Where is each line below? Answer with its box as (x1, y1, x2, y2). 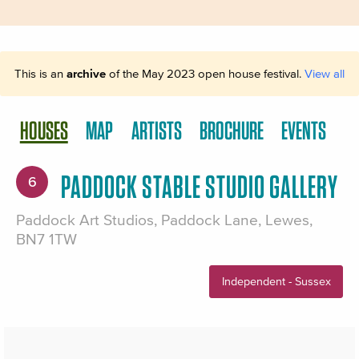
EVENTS (281, 115, 327, 147)
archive (67, 67, 106, 80)
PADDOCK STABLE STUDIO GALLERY (61, 167, 338, 206)
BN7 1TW (16, 231, 77, 248)
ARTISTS (131, 115, 182, 147)
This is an (14, 67, 67, 80)
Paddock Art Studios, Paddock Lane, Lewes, (16, 212, 313, 229)
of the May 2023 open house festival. (106, 67, 305, 80)
